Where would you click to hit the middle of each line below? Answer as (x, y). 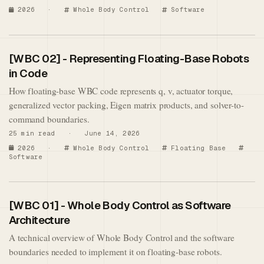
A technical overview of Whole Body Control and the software (122, 238)
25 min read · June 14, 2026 (75, 133)
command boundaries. (49, 119)
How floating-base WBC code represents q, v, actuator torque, (121, 90)
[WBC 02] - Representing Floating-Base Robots (129, 58)
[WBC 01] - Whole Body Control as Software (120, 206)
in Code (28, 73)
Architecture (39, 220)
